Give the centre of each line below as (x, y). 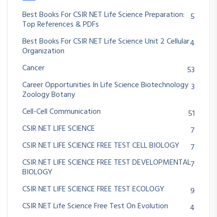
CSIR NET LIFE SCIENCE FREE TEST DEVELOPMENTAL (107, 163)
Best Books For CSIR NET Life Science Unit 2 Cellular (106, 42)
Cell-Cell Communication (62, 112)
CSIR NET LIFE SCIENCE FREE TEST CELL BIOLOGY (101, 146)
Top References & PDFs (61, 25)
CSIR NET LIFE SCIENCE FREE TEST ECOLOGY (93, 190)
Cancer (33, 69)
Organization (43, 52)
